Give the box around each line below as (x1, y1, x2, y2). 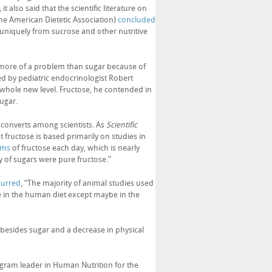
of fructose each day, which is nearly (10, 143, 140, 152)
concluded (118, 15, 155, 24)
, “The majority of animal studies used (21, 178, 154, 188)
